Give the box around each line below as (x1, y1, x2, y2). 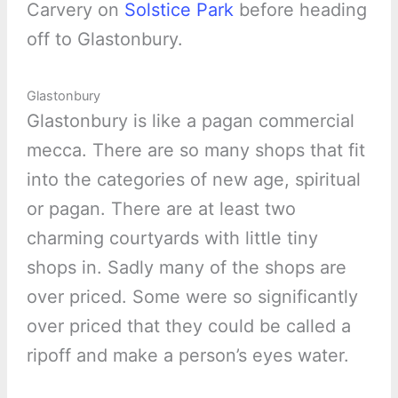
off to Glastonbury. (26, 28, 183, 51)
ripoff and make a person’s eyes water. (26, 345, 349, 367)
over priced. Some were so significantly (26, 286, 358, 308)
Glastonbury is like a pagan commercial (26, 110, 354, 132)
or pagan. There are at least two (26, 198, 296, 220)
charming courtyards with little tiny (26, 227, 318, 250)
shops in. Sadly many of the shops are (26, 257, 346, 279)
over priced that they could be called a (26, 315, 351, 338)
